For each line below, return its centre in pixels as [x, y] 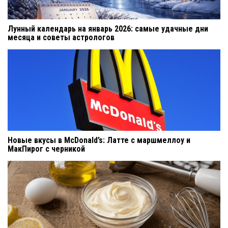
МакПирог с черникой [46, 149]
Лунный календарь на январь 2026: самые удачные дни [108, 28]
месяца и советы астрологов [61, 37]
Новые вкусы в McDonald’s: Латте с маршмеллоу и [99, 140]
